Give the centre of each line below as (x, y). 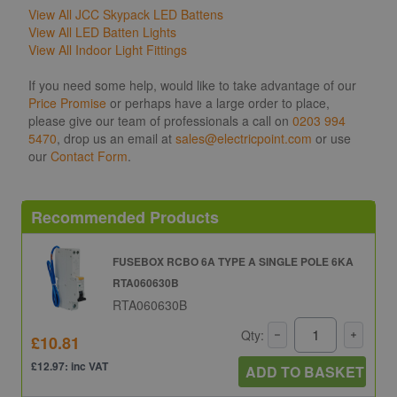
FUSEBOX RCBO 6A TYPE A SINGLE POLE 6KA (233, 261)
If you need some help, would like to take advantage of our (192, 85)
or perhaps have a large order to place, (218, 102)
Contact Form (89, 156)
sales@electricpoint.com (244, 138)
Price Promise (67, 102)
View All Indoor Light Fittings (108, 49)
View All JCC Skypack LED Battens (126, 14)
